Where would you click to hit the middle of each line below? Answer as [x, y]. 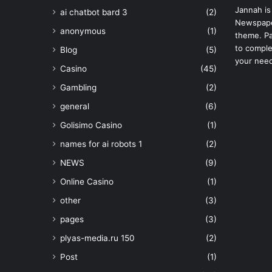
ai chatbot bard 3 [94, 12]
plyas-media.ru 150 [97, 238]
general [75, 106]
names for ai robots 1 [101, 144]
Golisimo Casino [91, 125]
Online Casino [87, 181]
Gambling [78, 87]
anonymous [83, 31]
